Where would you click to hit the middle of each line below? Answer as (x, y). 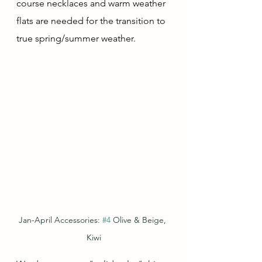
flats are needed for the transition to (92, 21)
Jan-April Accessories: (61, 220)
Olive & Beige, (139, 220)
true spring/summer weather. (77, 39)
